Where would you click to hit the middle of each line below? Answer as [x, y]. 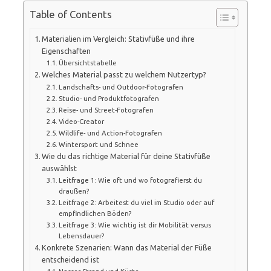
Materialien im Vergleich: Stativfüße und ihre [119, 38]
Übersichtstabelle [88, 62]
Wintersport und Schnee [99, 144]
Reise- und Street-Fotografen [106, 109]
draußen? [74, 191]
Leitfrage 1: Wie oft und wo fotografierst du [130, 180]
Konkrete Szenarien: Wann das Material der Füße [127, 247]
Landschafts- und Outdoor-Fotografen [121, 87]
